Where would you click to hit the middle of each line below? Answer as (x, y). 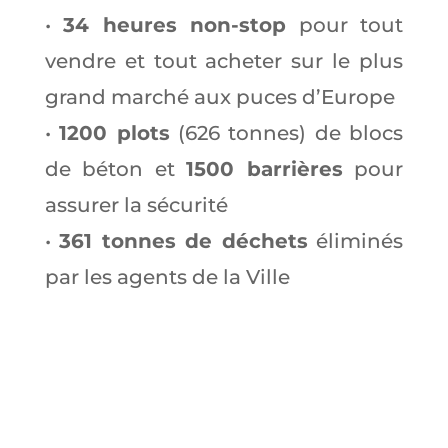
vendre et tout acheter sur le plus (224, 60)
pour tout (345, 24)
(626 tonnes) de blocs (286, 132)
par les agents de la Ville (167, 276)
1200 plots (114, 132)
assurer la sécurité (136, 204)
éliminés (355, 240)
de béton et (115, 168)
